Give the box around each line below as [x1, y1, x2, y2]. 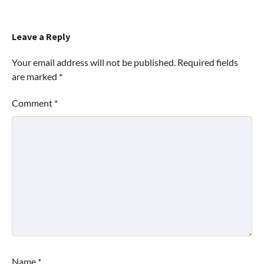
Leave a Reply [12, 31, 70, 43]
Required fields [177, 57, 238, 68]
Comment [12, 97, 54, 109]
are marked [12, 71, 59, 82]
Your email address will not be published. [12, 57, 176, 68]
